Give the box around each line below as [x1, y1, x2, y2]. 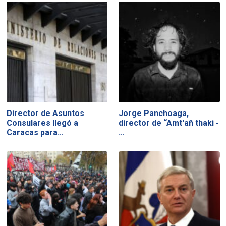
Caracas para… [6, 128, 64, 138]
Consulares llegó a [6, 118, 78, 128]
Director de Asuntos [6, 108, 84, 119]
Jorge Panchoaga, [119, 108, 189, 119]
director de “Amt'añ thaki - [119, 118, 219, 128]
